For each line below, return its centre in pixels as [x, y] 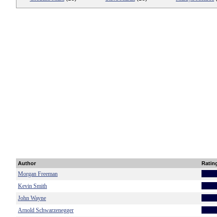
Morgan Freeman [38, 174]
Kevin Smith [32, 186]
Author [27, 163]
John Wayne [32, 198]
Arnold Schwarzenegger [46, 210]
